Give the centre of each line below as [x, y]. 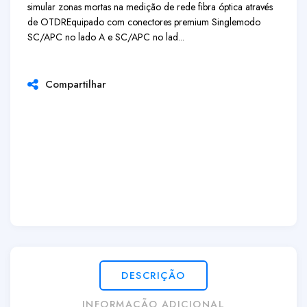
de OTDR [47, 22]
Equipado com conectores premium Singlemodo [163, 22]
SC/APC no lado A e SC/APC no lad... [106, 37]
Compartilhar [72, 84]
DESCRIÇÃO [153, 275]
